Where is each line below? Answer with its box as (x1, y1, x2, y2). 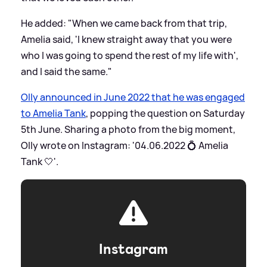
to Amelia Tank (21, 106, 86, 120)
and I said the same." (21, 64, 112, 78)
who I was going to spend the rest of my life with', (21, 48, 238, 62)
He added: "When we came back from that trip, (21, 16, 227, 30)
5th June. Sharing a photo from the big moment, (21, 122, 235, 136)
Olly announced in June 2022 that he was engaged (21, 90, 245, 104)
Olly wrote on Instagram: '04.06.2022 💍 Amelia (21, 138, 228, 152)
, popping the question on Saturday (86, 106, 245, 120)
